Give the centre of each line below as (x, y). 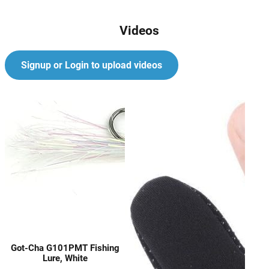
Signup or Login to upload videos (91, 65)
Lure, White (65, 258)
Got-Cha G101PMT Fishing (65, 248)
